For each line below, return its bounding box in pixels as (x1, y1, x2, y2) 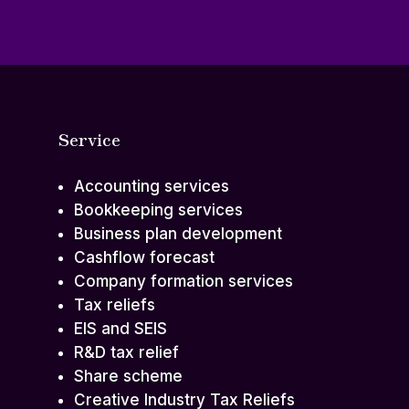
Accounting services (73, 177, 229, 196)
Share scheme (73, 367, 183, 386)
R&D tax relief (73, 343, 179, 362)
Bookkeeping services (73, 201, 243, 220)
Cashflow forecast (73, 248, 215, 267)
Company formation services (73, 272, 293, 291)
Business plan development (73, 225, 282, 244)
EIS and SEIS (73, 320, 167, 339)
